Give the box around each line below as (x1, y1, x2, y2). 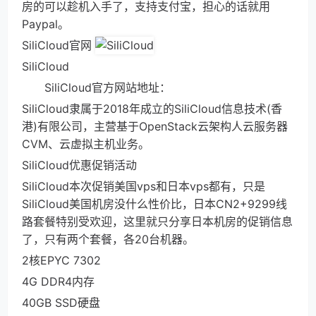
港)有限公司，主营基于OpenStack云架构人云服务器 (22, 119, 288, 133)
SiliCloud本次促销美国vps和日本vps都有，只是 (22, 179, 265, 193)
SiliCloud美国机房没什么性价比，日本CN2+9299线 (22, 197, 287, 211)
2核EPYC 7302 (22, 253, 101, 267)
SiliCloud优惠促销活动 (22, 158, 137, 172)
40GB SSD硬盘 (22, 296, 100, 310)
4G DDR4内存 (22, 274, 95, 288)
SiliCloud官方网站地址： (22, 80, 171, 95)
